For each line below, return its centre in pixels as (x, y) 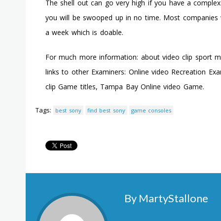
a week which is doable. (84, 32)
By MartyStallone (166, 198)
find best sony (106, 110)
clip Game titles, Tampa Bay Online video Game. (125, 87)
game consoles (151, 110)
